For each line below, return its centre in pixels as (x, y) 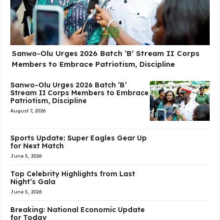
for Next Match (37, 146)
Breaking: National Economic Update (78, 209)
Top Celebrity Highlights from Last (73, 174)
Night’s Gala (33, 181)
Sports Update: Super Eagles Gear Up (79, 138)
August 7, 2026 (28, 110)
